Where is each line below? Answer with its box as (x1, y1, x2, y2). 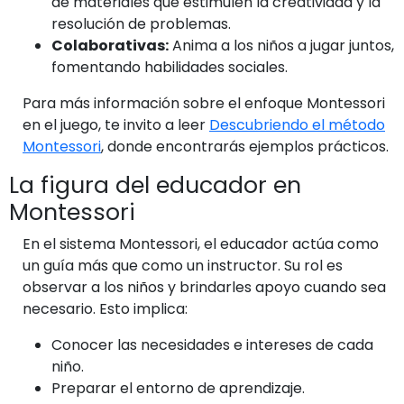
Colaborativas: (51, 35, 169, 56)
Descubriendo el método (209, 115, 385, 135)
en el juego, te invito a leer (23, 115, 209, 135)
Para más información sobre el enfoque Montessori (23, 93, 385, 114)
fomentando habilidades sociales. (51, 57, 288, 78)
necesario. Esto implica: (23, 298, 188, 319)
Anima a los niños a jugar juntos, (169, 35, 394, 56)
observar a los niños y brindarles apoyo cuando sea (23, 277, 386, 298)
